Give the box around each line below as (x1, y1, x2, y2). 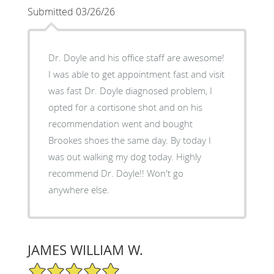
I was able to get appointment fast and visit (48, 67, 224, 80)
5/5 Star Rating (27, 261, 88, 273)
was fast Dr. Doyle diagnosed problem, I (48, 84, 84, 97)
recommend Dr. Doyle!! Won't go (48, 166, 147, 179)
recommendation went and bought (48, 117, 193, 130)
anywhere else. (48, 183, 109, 196)
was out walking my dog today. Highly (48, 150, 176, 163)
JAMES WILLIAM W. (27, 240, 143, 259)
